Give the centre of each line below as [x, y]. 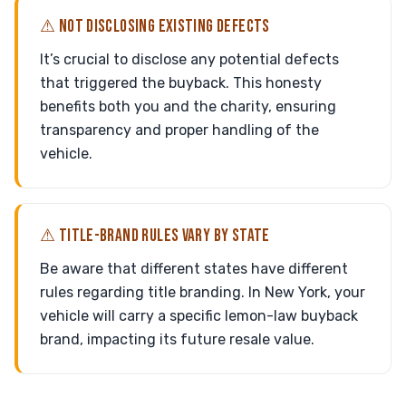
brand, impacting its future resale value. [177, 339]
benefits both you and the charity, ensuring [188, 106]
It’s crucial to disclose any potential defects [189, 59]
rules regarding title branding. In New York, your [203, 292]
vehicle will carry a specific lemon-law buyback [199, 316]
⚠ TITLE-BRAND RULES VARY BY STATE [155, 236]
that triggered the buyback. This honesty [181, 83]
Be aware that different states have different [194, 269]
